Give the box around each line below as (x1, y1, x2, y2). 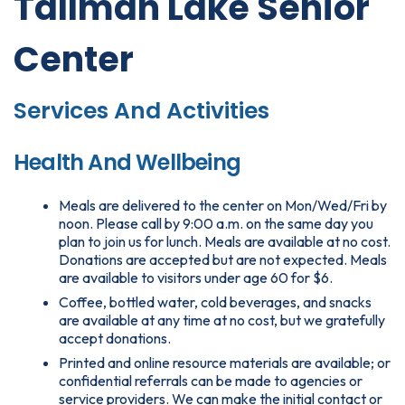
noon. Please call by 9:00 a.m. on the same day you (59, 214, 373, 232)
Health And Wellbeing (14, 147, 240, 177)
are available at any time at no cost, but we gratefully (59, 311, 385, 329)
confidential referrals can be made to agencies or (59, 372, 363, 390)
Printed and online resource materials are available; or (59, 353, 391, 372)
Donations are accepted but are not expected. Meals (59, 250, 387, 268)
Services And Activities (14, 95, 269, 127)
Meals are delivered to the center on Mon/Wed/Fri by (59, 196, 387, 214)
